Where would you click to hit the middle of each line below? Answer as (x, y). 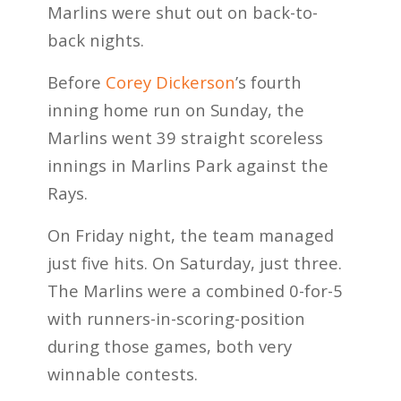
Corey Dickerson (170, 82)
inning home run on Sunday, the (175, 110)
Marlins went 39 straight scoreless (185, 138)
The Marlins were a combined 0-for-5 (195, 290)
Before (76, 82)
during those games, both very (169, 346)
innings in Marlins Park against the (188, 166)
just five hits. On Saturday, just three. (194, 262)
